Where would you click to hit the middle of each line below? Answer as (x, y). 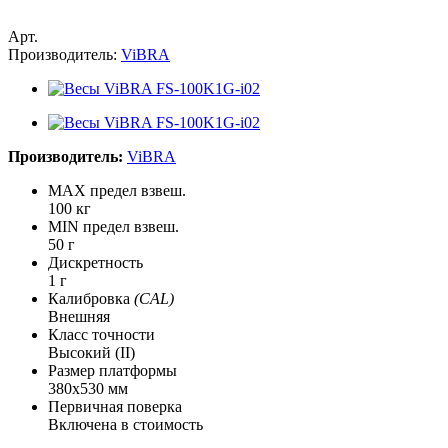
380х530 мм (88, 388)
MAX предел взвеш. (117, 190)
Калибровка (91, 298)
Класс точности (101, 334)
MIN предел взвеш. (113, 226)
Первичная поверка (115, 406)
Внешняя (79, 316)
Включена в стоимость (125, 424)
